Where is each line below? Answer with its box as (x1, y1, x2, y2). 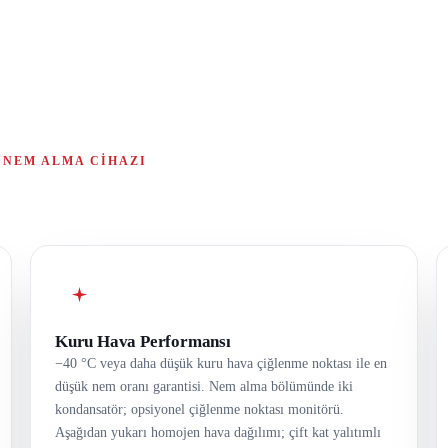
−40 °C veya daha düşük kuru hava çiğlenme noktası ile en (55, 356, 387, 372)
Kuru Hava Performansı (55, 332, 231, 352)
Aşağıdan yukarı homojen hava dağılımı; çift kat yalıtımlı (55, 425, 381, 441)
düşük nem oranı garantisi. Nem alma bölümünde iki (55, 379, 353, 395)
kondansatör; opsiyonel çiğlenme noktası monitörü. (55, 402, 344, 418)
